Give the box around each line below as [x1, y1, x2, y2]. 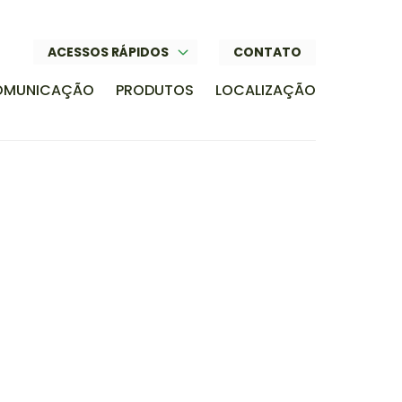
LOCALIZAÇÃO [215, 79, 316, 100]
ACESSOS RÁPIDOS [48, 43, 169, 61]
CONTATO [233, 42, 301, 61]
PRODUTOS [116, 79, 194, 100]
